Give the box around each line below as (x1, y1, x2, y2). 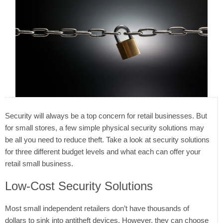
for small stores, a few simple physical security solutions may (5, 123, 204, 132)
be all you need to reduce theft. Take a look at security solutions (5, 135, 210, 144)
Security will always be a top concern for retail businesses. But (5, 111, 207, 120)
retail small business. (5, 159, 73, 168)
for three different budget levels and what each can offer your (5, 147, 201, 156)
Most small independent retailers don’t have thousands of (5, 204, 189, 213)
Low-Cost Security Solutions (5, 179, 153, 193)
